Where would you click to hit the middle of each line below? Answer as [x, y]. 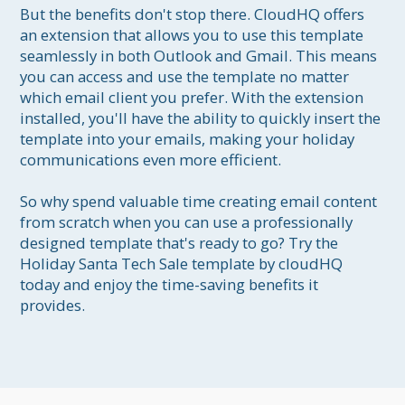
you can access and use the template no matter [187, 77]
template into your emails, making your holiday [189, 139]
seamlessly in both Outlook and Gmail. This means [201, 56]
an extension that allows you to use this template [194, 35]
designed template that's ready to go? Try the [181, 243]
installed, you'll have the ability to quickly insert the [202, 118]
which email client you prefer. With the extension [194, 98]
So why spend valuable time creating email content [201, 202]
